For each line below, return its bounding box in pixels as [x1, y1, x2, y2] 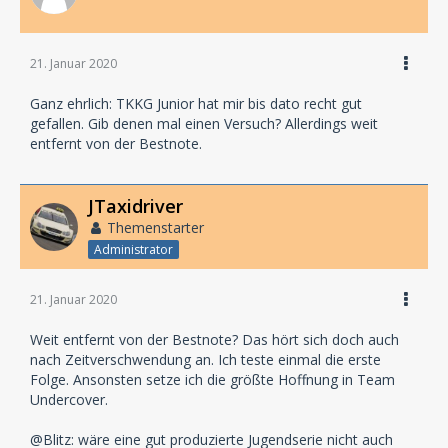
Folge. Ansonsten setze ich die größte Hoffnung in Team [30, 370, 395, 389]
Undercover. [30, 390, 108, 409]
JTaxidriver [88, 194, 183, 219]
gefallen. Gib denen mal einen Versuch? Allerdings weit [30, 114, 378, 134]
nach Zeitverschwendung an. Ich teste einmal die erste [30, 350, 381, 369]
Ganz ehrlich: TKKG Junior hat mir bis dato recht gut [30, 94, 362, 114]
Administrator [94, 241, 173, 258]
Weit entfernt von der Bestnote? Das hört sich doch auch [30, 330, 399, 349]
